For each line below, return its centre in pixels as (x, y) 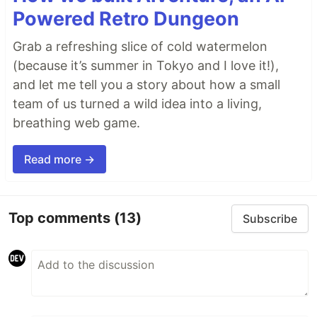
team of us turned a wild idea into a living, (137, 103)
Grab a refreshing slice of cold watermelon (140, 46)
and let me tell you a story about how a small (146, 84)
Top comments (61, 218)
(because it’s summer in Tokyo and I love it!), (146, 65)
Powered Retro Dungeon (126, 18)
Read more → (59, 159)
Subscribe (270, 218)
